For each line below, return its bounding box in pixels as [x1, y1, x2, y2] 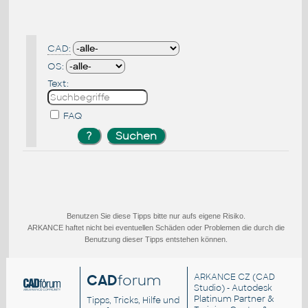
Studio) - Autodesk [194, 283, 273, 294]
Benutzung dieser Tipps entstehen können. [84, 234, 228, 243]
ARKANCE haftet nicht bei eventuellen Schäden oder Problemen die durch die [27, 223, 285, 232]
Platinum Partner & [194, 294, 275, 305]
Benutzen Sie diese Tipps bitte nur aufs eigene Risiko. [66, 211, 245, 220]
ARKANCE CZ [194, 272, 251, 283]
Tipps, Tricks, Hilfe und [87, 295, 180, 307]
